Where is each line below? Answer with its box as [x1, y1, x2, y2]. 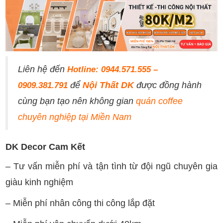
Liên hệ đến [18, 64, 68, 74]
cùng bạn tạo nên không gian [18, 96, 136, 106]
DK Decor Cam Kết [5, 141, 86, 152]
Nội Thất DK [83, 80, 134, 90]
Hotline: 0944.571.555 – [67, 64, 158, 74]
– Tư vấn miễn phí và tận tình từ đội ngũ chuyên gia [5, 161, 218, 171]
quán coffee [136, 96, 183, 106]
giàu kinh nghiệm [5, 177, 74, 187]
